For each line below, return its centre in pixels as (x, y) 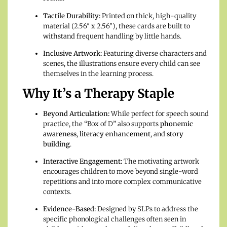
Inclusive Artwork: (72, 54)
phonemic (177, 124)
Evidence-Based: (69, 209)
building (56, 144)
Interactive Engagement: (83, 161)
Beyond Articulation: (76, 113)
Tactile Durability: (72, 16)
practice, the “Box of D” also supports (102, 124)
